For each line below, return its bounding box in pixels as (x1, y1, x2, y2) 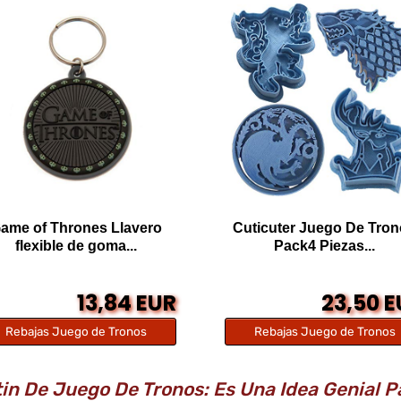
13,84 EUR (76, 287, 176, 318)
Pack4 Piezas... (274, 237, 376, 253)
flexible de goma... (15, 237, 138, 253)
